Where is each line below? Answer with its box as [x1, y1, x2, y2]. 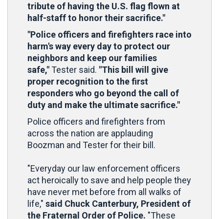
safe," [27, 65, 49, 75]
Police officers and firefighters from [27, 116, 165, 127]
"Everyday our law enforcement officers [27, 163, 180, 174]
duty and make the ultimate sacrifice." [27, 100, 180, 110]
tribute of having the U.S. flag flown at [27, 1, 180, 11]
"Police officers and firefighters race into [27, 29, 192, 40]
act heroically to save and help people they [27, 175, 191, 185]
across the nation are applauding [27, 128, 153, 138]
